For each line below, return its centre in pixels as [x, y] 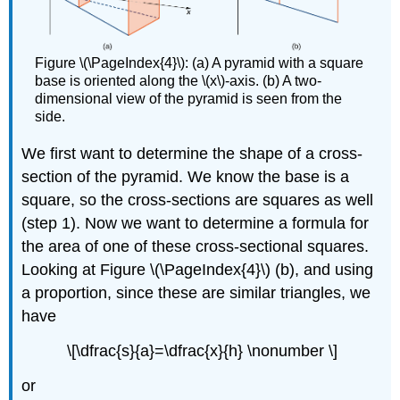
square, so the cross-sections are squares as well [198, 200]
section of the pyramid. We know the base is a [186, 176]
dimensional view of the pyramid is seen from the [189, 99]
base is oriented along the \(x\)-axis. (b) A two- [179, 81]
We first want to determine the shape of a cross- [192, 153]
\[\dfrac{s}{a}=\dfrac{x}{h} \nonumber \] [202, 350]
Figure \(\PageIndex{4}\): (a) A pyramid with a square [200, 63]
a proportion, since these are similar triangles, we [196, 292]
